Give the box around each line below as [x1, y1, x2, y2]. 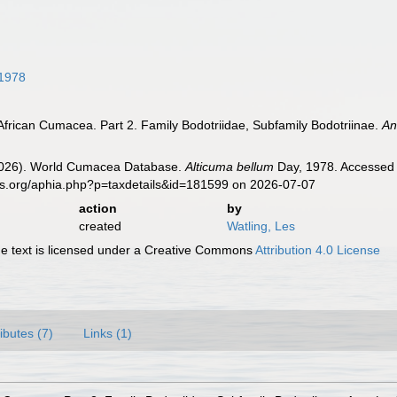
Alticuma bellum [185, 160, 275, 174]
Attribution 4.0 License [255, 243, 381, 257]
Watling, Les [226, 219, 295, 233]
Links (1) [83, 326, 132, 340]
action [78, 201, 117, 215]
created [78, 219, 121, 233]
